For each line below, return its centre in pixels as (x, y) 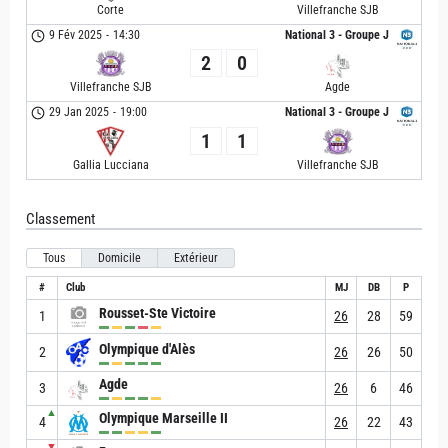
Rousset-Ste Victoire (157, 312)
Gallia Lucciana (110, 165)
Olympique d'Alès (147, 348)
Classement (60, 219)
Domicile (119, 258)
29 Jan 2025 (79, 112)
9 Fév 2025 (76, 35)
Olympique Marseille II (163, 418)
